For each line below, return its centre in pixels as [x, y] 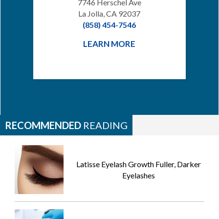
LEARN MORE [109, 44]
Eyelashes [139, 175]
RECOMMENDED [43, 125]
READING [104, 125]
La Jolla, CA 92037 [109, 14]
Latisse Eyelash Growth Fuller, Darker [139, 164]
